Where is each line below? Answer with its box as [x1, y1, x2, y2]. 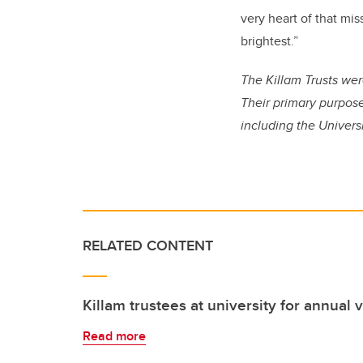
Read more [83, 327, 146, 345]
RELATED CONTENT [83, 235, 213, 256]
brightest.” [241, 32, 298, 50]
